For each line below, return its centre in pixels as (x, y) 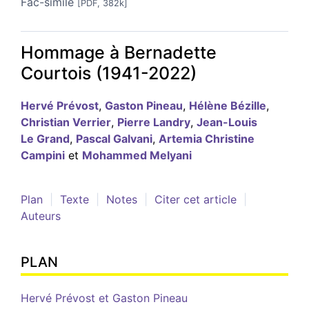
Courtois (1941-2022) (109, 73)
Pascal (94, 138)
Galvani (133, 138)
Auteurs (41, 216)
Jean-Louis (227, 122)
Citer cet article (196, 199)
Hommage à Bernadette (119, 52)
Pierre (135, 122)
